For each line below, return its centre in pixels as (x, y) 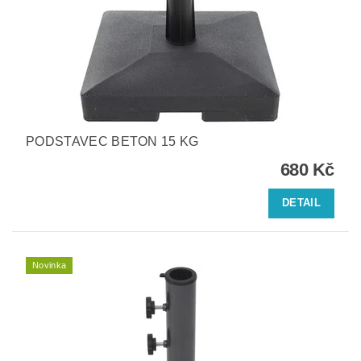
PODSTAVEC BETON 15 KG (112, 141)
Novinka (50, 265)
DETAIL (301, 203)
